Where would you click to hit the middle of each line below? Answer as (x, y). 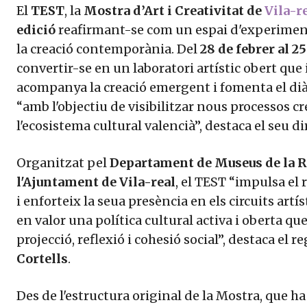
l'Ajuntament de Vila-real (96, 182)
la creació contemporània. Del (108, 49)
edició (36, 30)
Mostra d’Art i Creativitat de (174, 11)
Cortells (42, 259)
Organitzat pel (63, 163)
